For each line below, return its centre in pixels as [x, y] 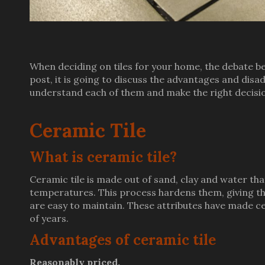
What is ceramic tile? [103, 157]
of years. [49, 218]
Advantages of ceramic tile [123, 240]
